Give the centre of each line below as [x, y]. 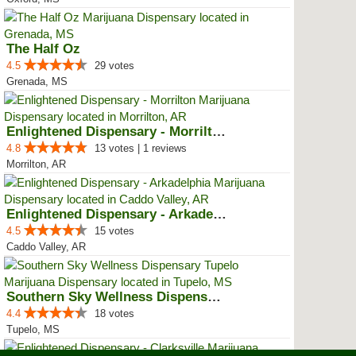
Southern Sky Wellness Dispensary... [214, 297]
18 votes [114, 313]
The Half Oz [43, 49]
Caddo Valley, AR [46, 247]
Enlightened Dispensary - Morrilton [219, 132]
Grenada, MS [37, 81]
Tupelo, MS [33, 329]
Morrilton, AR [36, 164]
